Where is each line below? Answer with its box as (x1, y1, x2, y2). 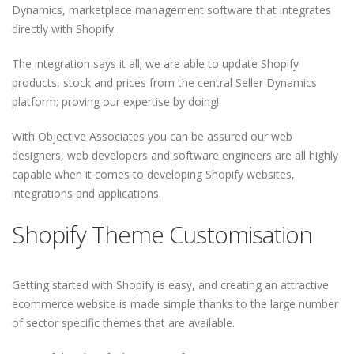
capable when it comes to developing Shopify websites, (12, 167, 295, 182)
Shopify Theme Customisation (12, 218, 312, 250)
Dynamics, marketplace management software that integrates (12, 2, 331, 17)
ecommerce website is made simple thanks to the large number (12, 296, 338, 311)
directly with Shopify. (12, 21, 116, 36)
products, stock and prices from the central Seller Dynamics (12, 75, 317, 90)
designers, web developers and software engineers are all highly (12, 148, 338, 163)
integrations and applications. (12, 186, 161, 201)
